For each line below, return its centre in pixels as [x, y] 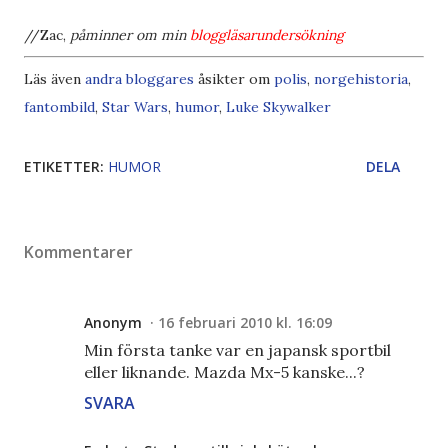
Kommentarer [78, 252]
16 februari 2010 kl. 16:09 [245, 323]
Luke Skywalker [278, 107]
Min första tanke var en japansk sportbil [237, 350]
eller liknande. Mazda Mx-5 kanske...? [224, 372]
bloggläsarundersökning [267, 35]
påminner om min [130, 35]
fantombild [59, 107]
